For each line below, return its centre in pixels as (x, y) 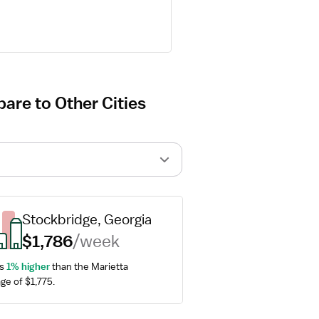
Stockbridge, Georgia (87, 219)
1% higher (28, 266)
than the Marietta (89, 266)
